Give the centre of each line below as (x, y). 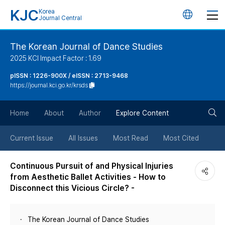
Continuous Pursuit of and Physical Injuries (92, 166)
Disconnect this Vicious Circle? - (72, 188)
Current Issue (32, 138)
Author (90, 113)
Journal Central (60, 18)
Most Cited (181, 138)
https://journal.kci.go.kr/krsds (49, 85)
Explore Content (142, 113)
